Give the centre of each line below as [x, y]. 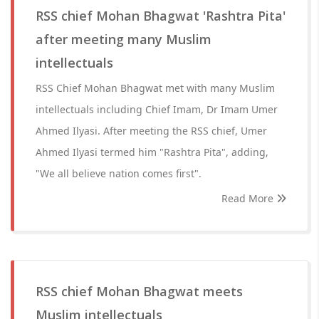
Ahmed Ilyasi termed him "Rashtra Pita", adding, [152, 152]
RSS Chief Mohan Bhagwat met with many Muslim [155, 88]
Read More [249, 198]
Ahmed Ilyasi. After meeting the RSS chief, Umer [151, 131]
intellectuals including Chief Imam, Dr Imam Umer [157, 109]
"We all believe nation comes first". [119, 173]
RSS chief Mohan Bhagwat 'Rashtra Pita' [161, 16]
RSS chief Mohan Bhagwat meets [139, 291]
